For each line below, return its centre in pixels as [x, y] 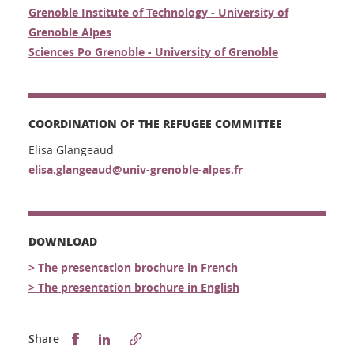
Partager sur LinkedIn [172, 337]
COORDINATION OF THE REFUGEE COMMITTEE [155, 123]
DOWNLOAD [63, 241]
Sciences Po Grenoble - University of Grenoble [153, 51]
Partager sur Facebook [143, 337]
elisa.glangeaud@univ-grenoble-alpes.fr [136, 169]
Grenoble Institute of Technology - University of [158, 12]
